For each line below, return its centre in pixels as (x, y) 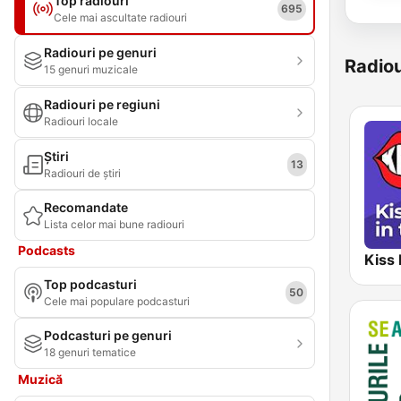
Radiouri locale (81, 121)
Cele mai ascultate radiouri (120, 17)
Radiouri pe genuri (100, 52)
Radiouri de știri (82, 173)
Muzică (40, 379)
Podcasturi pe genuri (108, 335)
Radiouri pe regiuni (102, 104)
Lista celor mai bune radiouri (114, 224)
